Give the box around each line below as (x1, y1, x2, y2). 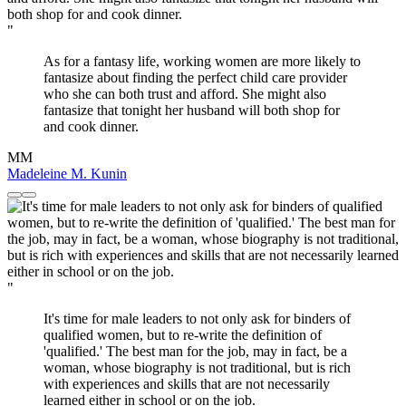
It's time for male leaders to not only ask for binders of (43, 311, 351, 327)
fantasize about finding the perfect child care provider (43, 70, 347, 86)
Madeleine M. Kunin (7, 166, 127, 182)
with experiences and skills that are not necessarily (43, 376, 330, 392)
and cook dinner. (43, 119, 139, 135)
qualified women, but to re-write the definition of (43, 327, 322, 343)
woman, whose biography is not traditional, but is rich (43, 360, 351, 376)
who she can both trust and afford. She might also (43, 86, 326, 102)
